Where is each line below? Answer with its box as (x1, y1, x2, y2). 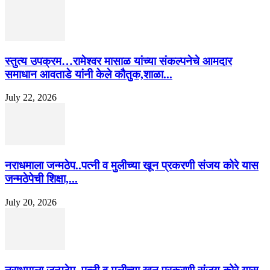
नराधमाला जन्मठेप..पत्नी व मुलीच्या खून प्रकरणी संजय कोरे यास (5, 159, 259, 172)
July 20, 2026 (5, 196, 57, 207)
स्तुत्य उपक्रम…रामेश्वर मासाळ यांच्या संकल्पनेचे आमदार (5, 54, 232, 67)
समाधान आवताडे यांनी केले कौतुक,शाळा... (5, 67, 172, 81)
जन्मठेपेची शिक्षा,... (5, 172, 78, 186)
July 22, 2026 (5, 92, 57, 103)
